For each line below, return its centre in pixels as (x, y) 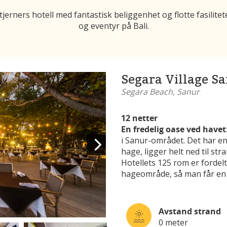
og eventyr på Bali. (113, 26)
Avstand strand (190, 211)
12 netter (139, 118)
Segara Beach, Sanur (160, 92)
